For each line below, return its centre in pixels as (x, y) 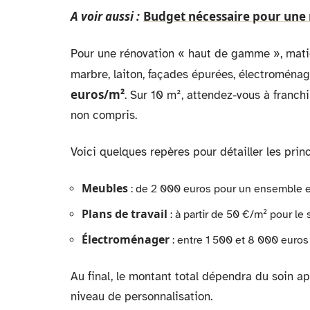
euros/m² (98, 94)
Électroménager (126, 239)
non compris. (104, 115)
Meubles (105, 188)
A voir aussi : (105, 16)
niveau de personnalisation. (142, 297)
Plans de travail (125, 214)
